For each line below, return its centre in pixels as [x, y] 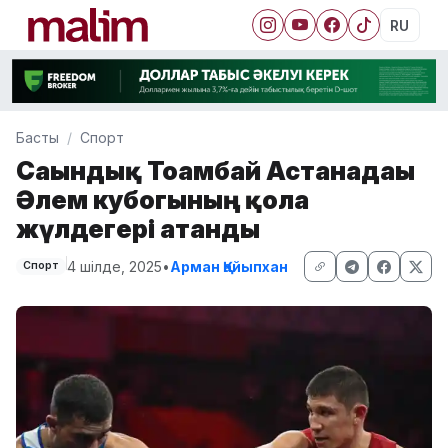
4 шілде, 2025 [114, 266]
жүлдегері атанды [138, 228]
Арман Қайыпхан [228, 266]
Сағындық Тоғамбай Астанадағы [215, 170]
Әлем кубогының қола [162, 199]
